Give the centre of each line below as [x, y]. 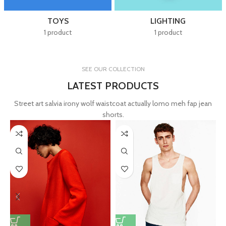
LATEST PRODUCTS [113, 86]
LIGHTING [168, 21]
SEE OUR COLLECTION [113, 69]
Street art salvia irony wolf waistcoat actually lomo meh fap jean [113, 103]
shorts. [113, 114]
